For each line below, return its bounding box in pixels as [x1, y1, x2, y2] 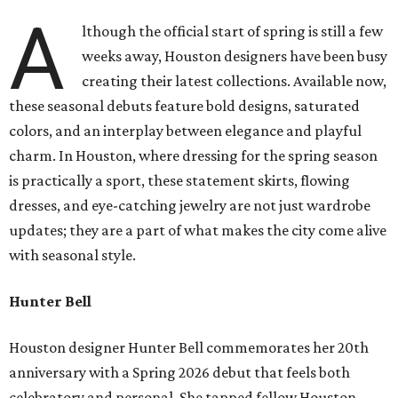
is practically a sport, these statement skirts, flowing [9, 171, 350, 190]
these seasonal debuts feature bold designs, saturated [9, 97, 360, 115]
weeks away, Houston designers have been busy [82, 47, 388, 66]
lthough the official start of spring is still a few [82, 22, 384, 41]
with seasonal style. [9, 246, 136, 265]
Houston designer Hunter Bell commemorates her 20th [9, 338, 369, 357]
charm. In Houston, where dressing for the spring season [9, 147, 378, 165]
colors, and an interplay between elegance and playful [9, 122, 362, 140]
